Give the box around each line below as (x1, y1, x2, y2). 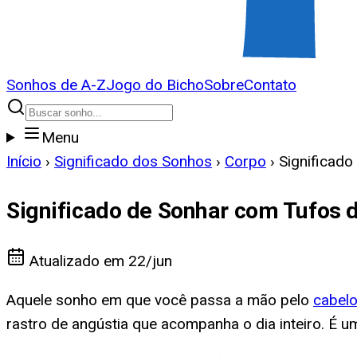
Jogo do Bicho (106, 76, 204, 94)
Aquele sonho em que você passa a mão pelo (6, 291, 313, 310)
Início (6, 152, 41, 171)
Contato (244, 76, 296, 94)
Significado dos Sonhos (54, 152, 212, 171)
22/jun (128, 252, 172, 271)
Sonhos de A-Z (6, 76, 106, 94)
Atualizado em (25, 252, 128, 271)
